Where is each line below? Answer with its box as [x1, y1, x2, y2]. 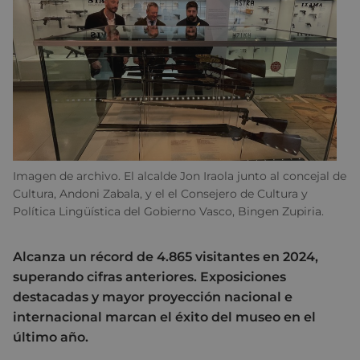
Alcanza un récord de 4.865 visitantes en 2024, [13, 249, 318, 265]
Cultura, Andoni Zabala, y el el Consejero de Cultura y [13, 186, 308, 202]
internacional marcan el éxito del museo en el [13, 309, 316, 325]
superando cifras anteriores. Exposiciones [13, 269, 286, 285]
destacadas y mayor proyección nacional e [13, 289, 292, 305]
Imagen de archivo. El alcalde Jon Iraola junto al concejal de [13, 169, 346, 184]
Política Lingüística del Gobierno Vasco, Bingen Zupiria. [13, 204, 324, 219]
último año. [13, 329, 88, 346]
